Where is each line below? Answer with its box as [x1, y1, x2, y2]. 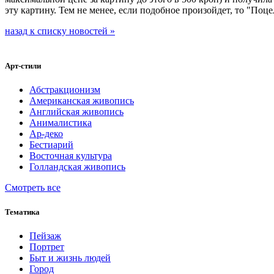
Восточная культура [29, 150, 112, 161]
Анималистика [29, 117, 92, 128]
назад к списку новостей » [5, 26, 115, 36]
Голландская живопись [29, 161, 125, 172]
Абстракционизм [29, 84, 100, 95]
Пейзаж [29, 230, 61, 241]
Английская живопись [29, 106, 124, 117]
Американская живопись [29, 95, 134, 106]
